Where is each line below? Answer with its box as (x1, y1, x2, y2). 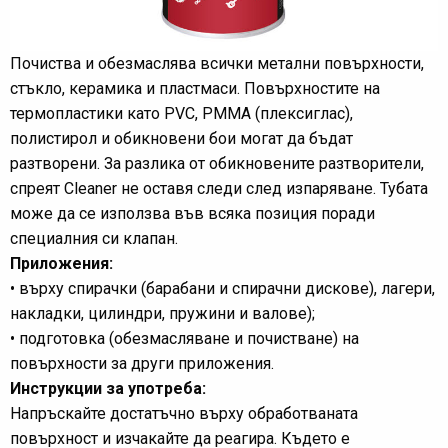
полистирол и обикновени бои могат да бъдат (10, 129, 353, 148)
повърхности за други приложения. (10, 354, 274, 373)
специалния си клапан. (10, 229, 178, 248)
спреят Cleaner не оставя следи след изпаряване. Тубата (10, 179, 428, 198)
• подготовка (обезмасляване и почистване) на (10, 329, 359, 348)
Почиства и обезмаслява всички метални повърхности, (10, 54, 424, 73)
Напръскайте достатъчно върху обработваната (10, 404, 358, 423)
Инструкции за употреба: (10, 379, 206, 398)
